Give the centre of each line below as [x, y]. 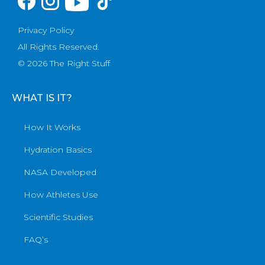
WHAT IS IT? [42, 98]
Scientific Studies [58, 217]
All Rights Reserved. [59, 47]
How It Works [52, 127]
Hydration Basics [58, 150]
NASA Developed [60, 172]
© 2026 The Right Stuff [64, 64]
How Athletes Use [61, 195]
